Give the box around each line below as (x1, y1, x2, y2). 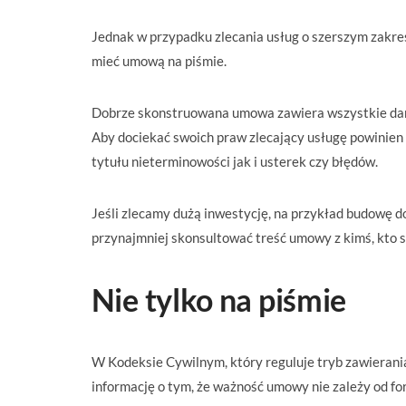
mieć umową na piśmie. (91, 52, 227, 69)
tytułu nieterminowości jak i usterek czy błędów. (91, 152, 378, 169)
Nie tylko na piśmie (91, 281, 347, 318)
